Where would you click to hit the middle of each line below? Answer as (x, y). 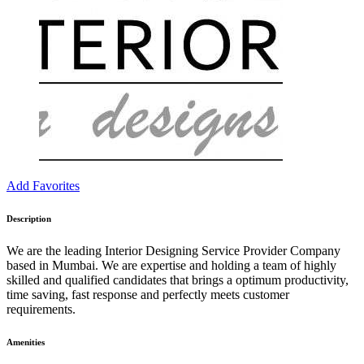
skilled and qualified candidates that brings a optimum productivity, (178, 279)
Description (29, 218)
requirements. (41, 309)
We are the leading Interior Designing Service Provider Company (173, 250)
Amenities (26, 342)
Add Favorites (43, 185)
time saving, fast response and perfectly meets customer (148, 294)
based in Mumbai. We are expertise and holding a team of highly (171, 265)
